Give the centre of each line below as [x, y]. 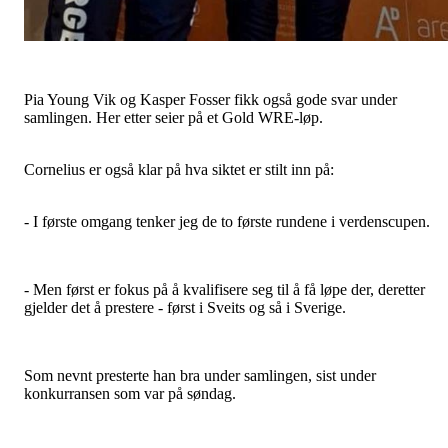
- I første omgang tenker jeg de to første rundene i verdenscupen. [229, 221]
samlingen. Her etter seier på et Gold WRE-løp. [175, 117]
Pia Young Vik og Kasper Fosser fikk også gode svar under [210, 99]
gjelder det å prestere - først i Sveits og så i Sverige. [185, 307]
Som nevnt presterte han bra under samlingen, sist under [200, 375]
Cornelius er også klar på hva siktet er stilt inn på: [179, 169]
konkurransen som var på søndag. [130, 393]
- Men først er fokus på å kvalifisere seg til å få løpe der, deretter [224, 289]
